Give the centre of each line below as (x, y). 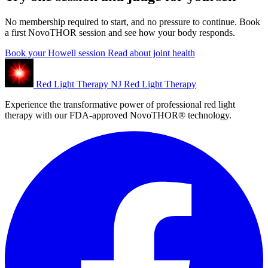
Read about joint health (151, 53)
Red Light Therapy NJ (80, 84)
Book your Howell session (56, 53)
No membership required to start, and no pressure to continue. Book (133, 22)
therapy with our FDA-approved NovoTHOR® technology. (118, 115)
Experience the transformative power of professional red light (120, 104)
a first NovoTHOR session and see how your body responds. (120, 32)
